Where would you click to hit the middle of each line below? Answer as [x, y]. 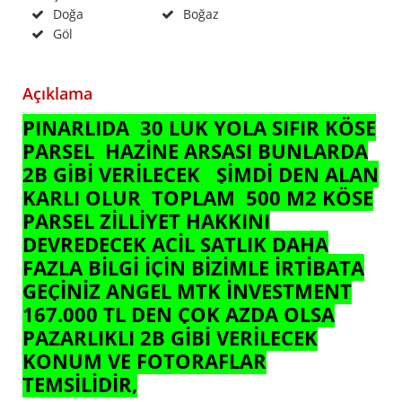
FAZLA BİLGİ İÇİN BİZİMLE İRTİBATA [193, 267]
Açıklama [57, 93]
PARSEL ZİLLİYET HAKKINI [146, 221]
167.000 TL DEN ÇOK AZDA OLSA [179, 314]
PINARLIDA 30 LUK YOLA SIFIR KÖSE [199, 127]
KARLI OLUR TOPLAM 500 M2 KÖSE [198, 197]
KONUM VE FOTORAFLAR [144, 361]
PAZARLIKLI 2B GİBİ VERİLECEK [170, 337]
